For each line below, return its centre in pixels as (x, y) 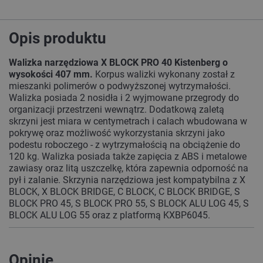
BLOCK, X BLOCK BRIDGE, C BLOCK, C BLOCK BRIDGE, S (124, 192)
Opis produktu (63, 38)
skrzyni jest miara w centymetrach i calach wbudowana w (128, 122)
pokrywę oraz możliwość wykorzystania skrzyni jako (117, 133)
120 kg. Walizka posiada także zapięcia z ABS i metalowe (128, 157)
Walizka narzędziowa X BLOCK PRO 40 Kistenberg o (118, 63)
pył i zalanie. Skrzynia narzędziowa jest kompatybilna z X (127, 180)
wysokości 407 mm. (51, 75)
